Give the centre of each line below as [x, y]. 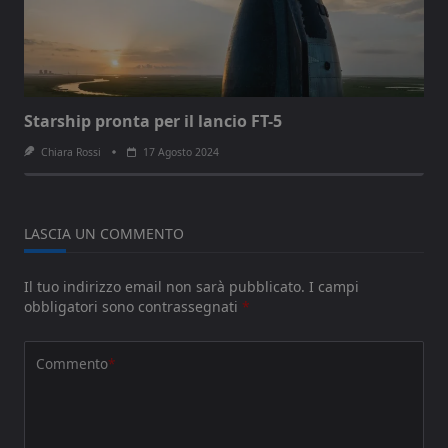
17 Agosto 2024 [180, 152]
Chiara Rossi [70, 152]
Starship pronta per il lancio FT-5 [153, 121]
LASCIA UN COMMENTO [104, 234]
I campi [334, 287]
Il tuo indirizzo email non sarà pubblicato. [164, 287]
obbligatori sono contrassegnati [133, 307]
